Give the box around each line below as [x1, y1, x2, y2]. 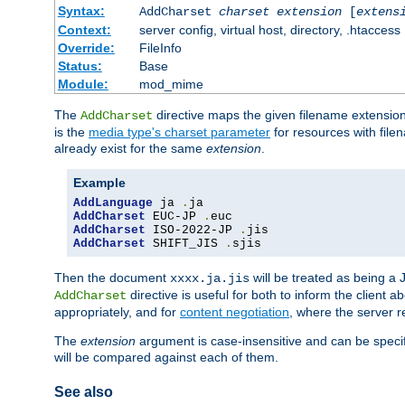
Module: [57, 77, 108, 92]
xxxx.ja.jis [170, 271, 250, 287]
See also [54, 384, 113, 400]
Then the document [54, 270, 170, 286]
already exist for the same [54, 141, 206, 156]
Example [73, 175, 126, 191]
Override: [57, 41, 115, 56]
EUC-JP [146, 210, 203, 224]
